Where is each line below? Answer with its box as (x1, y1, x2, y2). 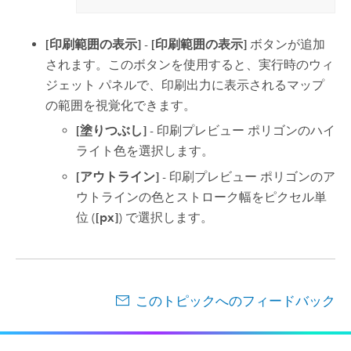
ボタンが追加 (247, 36, 326, 52)
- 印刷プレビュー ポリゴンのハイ (147, 123, 336, 139)
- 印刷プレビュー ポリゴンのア (159, 168, 336, 184)
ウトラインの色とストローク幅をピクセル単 (76, 189, 327, 204)
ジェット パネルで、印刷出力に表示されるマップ (45, 77, 325, 92)
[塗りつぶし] (76, 123, 147, 139)
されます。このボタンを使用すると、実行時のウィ (45, 56, 335, 72)
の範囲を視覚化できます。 (45, 97, 197, 113)
